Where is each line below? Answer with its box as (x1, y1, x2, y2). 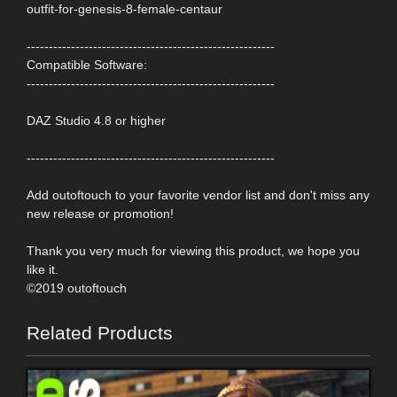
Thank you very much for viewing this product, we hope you (27, 244, 360, 259)
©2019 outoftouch (27, 281, 127, 296)
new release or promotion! (27, 206, 174, 222)
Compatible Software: (27, 58, 147, 73)
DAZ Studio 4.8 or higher (27, 113, 166, 128)
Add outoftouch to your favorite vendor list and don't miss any (27, 188, 370, 203)
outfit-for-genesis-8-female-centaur (27, 2, 222, 17)
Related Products (27, 323, 173, 344)
